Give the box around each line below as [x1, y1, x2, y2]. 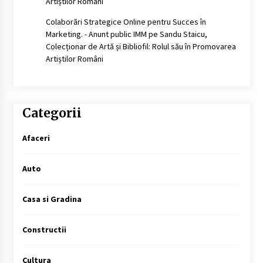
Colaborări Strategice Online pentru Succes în [45, 16, 206, 27]
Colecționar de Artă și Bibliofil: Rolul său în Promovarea [45, 41, 236, 52]
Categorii [22, 104, 82, 121]
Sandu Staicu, [159, 28, 207, 39]
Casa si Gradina [22, 194, 82, 205]
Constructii [22, 224, 66, 235]
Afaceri [22, 133, 50, 144]
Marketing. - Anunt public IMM [45, 28, 147, 39]
